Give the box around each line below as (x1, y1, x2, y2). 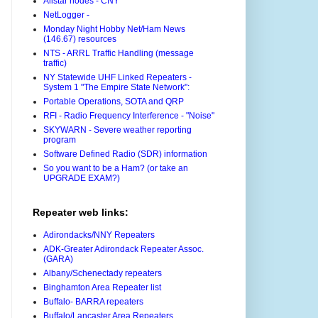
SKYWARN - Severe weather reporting (43, 125, 192, 136)
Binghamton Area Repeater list (43, 283, 161, 293)
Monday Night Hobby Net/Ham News (43, 24, 185, 35)
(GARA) (43, 254, 73, 265)
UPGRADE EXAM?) (43, 173, 120, 184)
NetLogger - (43, 10, 89, 21)
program (43, 135, 76, 146)
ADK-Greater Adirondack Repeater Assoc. (43, 244, 204, 255)
